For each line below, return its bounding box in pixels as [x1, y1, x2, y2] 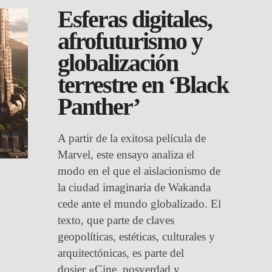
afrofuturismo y [58, 27, 203, 55]
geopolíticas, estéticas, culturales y [58, 230, 216, 243]
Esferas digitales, [58, 5, 212, 33]
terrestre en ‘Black [58, 71, 229, 98]
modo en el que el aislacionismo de [58, 165, 221, 177]
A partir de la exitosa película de [58, 132, 206, 144]
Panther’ [58, 93, 140, 120]
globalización [58, 49, 178, 76]
